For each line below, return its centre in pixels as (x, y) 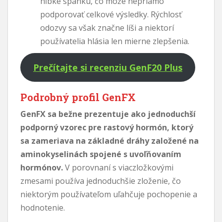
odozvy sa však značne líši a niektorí (107, 28)
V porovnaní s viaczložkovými (118, 167)
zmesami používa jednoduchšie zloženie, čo (101, 181)
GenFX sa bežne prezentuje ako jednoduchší (108, 114)
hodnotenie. (43, 207)
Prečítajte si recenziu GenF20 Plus (108, 67)
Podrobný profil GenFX (78, 97)
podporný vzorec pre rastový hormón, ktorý (107, 127)
